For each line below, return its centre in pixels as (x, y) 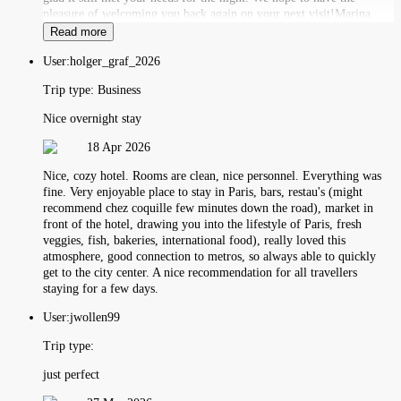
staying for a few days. (101, 288)
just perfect (71, 374)
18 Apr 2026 (119, 147)
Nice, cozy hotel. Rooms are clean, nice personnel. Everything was (212, 175)
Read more (78, 31)
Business (119, 90)
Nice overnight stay (92, 118)
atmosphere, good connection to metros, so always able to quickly (209, 256)
